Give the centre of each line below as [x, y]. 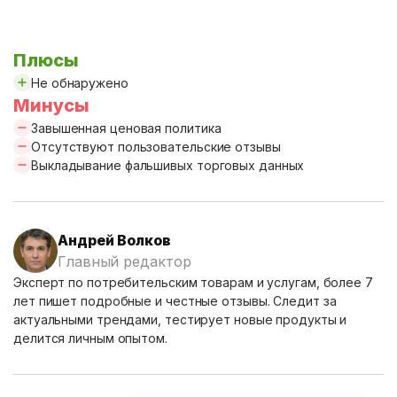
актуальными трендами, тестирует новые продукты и [180, 319]
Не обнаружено [80, 83]
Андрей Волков [114, 240]
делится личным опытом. [90, 338]
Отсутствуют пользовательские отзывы [156, 147]
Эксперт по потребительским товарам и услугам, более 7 [193, 282]
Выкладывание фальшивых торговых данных [168, 165]
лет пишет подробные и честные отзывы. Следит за [175, 301]
